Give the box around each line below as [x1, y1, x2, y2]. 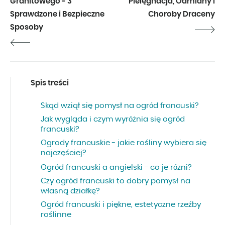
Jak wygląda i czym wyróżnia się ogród [41, 116, 185, 124]
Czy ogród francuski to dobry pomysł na [41, 177, 190, 185]
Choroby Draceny [148, 11, 215, 19]
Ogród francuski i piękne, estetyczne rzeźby [41, 201, 201, 209]
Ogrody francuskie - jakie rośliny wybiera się [41, 139, 206, 147]
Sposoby [10, 24, 43, 32]
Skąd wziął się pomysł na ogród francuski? [41, 102, 199, 110]
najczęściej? [41, 149, 86, 157]
